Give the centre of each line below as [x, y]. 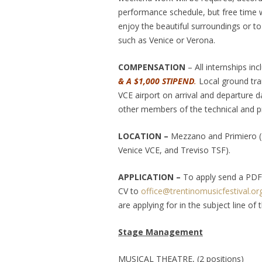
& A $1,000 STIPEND [156, 81]
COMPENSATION [151, 67]
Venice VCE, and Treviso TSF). [174, 150]
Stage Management [160, 232]
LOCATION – [143, 136]
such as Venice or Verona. [166, 40]
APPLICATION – [150, 177]
